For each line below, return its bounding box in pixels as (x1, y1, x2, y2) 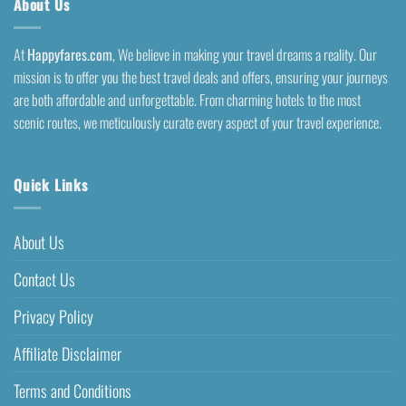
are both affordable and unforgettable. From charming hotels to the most (14, 88, 361, 111)
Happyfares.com (27, 43, 112, 65)
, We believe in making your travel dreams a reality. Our (112, 43, 377, 65)
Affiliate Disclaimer (14, 341, 121, 365)
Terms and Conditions (14, 378, 131, 402)
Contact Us (14, 266, 75, 291)
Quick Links (14, 174, 88, 197)
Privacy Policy (14, 304, 93, 328)
